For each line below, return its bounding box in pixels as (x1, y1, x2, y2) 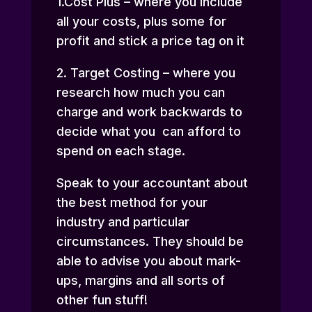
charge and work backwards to (56, 104, 242, 120)
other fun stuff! (56, 292, 148, 308)
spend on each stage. (56, 143, 185, 159)
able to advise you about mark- (56, 253, 241, 269)
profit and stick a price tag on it (56, 33, 244, 49)
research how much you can (56, 85, 225, 100)
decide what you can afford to (56, 124, 241, 139)
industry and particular (56, 214, 189, 230)
